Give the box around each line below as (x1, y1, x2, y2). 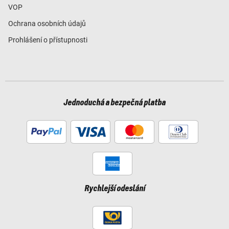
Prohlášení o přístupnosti (8, 35, 87, 44)
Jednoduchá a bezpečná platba (63, 98, 166, 107)
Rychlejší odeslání (84, 184, 145, 193)
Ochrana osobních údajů (8, 19, 86, 28)
